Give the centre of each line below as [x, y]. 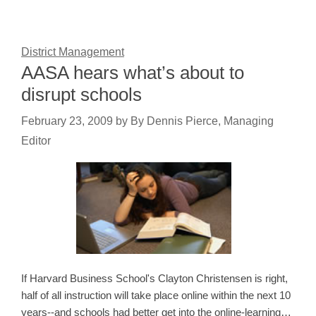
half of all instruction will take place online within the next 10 [156, 296]
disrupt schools [81, 95]
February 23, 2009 [67, 121]
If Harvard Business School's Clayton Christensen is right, [154, 279]
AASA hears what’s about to [133, 73]
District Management [73, 52]
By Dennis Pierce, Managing [202, 121]
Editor [36, 141]
